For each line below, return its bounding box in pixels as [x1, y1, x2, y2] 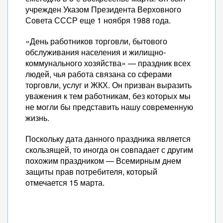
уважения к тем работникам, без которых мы [25, 90, 191, 102]
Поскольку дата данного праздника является [25, 133, 191, 144]
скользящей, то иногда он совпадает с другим [25, 144, 193, 155]
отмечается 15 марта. [25, 177, 105, 188]
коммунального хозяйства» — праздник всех [25, 57, 191, 69]
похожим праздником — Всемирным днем [25, 155, 181, 166]
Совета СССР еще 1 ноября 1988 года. [25, 14, 171, 26]
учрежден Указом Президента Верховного [25, 3, 181, 15]
